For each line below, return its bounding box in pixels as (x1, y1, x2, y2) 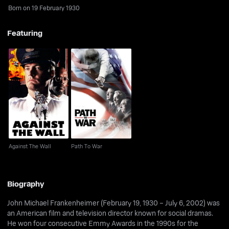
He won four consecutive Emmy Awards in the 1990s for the (7, 218, 199, 228)
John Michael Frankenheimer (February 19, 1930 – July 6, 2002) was (7, 197, 220, 208)
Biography (7, 177, 44, 189)
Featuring (7, 27, 43, 38)
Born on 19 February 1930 (8, 3, 80, 12)
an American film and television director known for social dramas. (7, 208, 214, 218)
